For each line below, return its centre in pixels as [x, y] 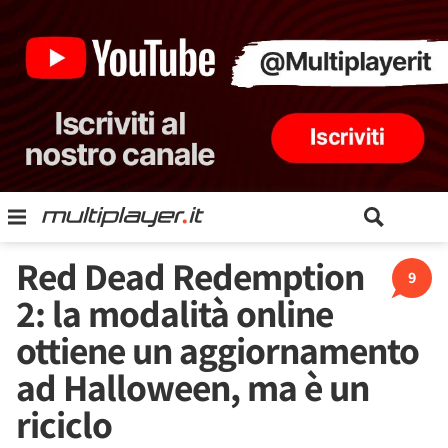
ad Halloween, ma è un [192, 387]
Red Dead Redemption [190, 276]
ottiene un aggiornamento [217, 350]
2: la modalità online [174, 313]
